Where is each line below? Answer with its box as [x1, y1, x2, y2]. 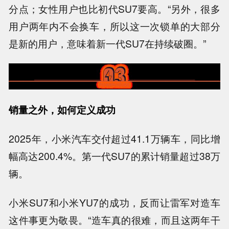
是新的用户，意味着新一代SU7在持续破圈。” [9, 36, 207, 51]
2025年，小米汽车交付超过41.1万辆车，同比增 [9, 131, 220, 146]
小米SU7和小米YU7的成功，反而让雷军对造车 [9, 195, 220, 210]
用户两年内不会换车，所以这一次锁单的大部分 [9, 18, 220, 33]
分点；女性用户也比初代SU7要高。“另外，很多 [9, 1, 220, 16]
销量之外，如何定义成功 [9, 102, 116, 117]
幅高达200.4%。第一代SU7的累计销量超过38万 [9, 149, 220, 164]
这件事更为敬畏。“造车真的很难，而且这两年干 [9, 213, 220, 227]
